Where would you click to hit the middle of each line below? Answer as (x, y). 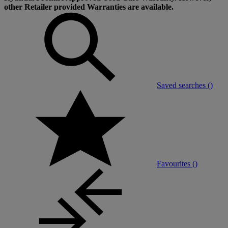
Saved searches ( (183, 85)
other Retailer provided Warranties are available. (89, 7)
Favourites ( (176, 163)
